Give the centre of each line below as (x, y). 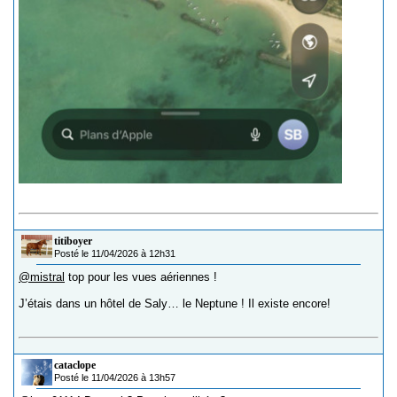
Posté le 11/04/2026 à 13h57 (115, 377)
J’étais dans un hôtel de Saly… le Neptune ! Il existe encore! (175, 303)
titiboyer (73, 241)
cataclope (75, 365)
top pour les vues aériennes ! (141, 276)
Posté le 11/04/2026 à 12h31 (115, 253)
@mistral (42, 276)
